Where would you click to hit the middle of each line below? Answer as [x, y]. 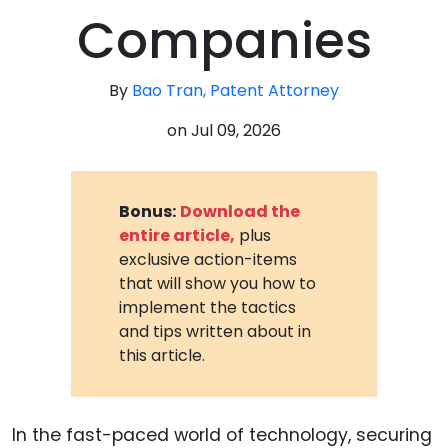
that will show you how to [218, 283]
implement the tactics [208, 307]
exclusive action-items [208, 259]
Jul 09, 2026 [236, 130]
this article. [162, 355]
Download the [240, 211]
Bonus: [148, 211]
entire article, [177, 235]
